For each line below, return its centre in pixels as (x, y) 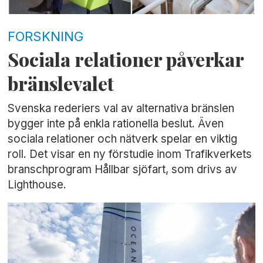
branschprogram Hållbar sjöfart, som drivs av (123, 169)
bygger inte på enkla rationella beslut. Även (116, 123)
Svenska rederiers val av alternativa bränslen (121, 108)
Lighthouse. (37, 184)
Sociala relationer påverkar (126, 59)
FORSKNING (46, 36)
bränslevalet (61, 83)
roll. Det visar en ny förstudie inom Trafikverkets (130, 154)
